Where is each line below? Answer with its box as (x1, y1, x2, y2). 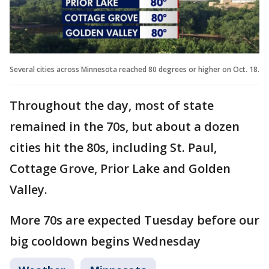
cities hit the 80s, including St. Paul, (10, 139, 217, 156)
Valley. (10, 181, 47, 198)
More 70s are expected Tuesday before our (10, 211, 259, 228)
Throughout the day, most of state (10, 97, 214, 113)
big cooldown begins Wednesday (10, 232, 201, 249)
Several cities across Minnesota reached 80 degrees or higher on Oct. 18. (10, 64, 259, 74)
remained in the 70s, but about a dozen (10, 118, 240, 134)
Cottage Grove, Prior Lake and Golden (10, 160, 231, 177)
